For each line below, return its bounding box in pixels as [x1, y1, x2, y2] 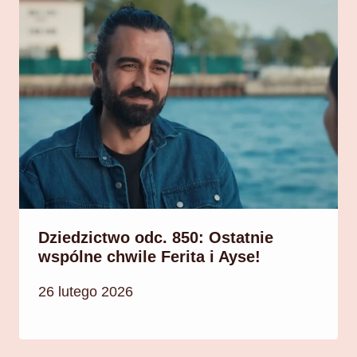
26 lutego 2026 [38, 283, 133, 300]
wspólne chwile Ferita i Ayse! [38, 248, 261, 266]
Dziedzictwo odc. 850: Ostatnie [38, 229, 273, 247]
